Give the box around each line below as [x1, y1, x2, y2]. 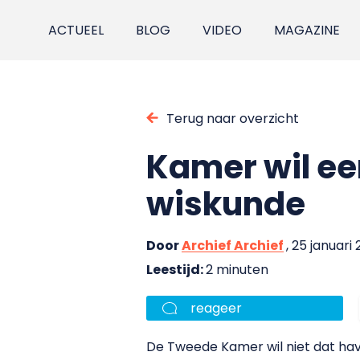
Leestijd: [146, 260, 206, 279]
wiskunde [146, 181, 305, 227]
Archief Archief [182, 235, 284, 255]
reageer [190, 298, 242, 317]
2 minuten [206, 260, 268, 279]
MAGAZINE [274, 21, 341, 39]
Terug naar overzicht [166, 108, 299, 128]
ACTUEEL [48, 21, 104, 39]
